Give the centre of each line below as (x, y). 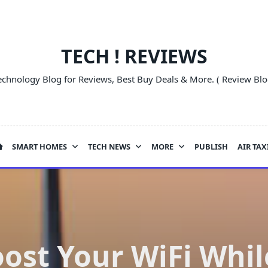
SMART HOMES (40, 147)
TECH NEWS (109, 147)
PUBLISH (211, 147)
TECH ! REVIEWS (134, 56)
